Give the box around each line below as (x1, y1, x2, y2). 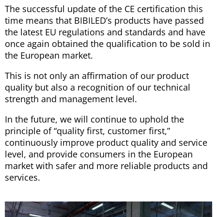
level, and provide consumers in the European (5, 148, 193, 160)
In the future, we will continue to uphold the (5, 113, 184, 125)
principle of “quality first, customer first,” (5, 125, 170, 137)
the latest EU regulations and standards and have (5, 26, 205, 38)
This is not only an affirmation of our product (5, 70, 189, 82)
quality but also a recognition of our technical (5, 81, 190, 93)
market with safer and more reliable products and (5, 160, 208, 172)
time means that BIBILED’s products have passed (5, 15, 204, 27)
